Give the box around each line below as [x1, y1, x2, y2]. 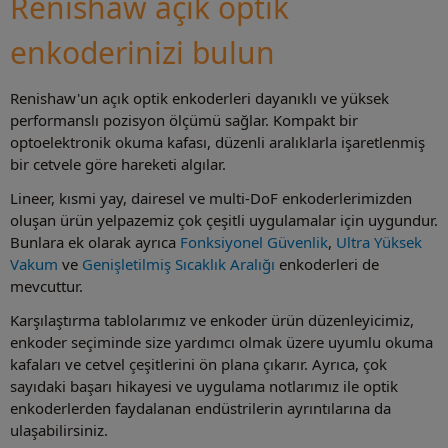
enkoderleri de [275, 253, 379, 274]
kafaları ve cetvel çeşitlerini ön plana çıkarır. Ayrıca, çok [10, 353, 387, 374]
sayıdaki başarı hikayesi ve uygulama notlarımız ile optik [10, 375, 398, 396]
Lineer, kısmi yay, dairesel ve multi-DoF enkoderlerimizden [10, 187, 412, 208]
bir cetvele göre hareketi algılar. [10, 153, 226, 174]
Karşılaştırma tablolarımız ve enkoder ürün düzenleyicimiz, [10, 309, 414, 330]
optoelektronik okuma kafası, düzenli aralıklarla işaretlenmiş [10, 131, 425, 152]
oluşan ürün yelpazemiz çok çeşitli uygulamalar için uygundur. [10, 209, 438, 230]
